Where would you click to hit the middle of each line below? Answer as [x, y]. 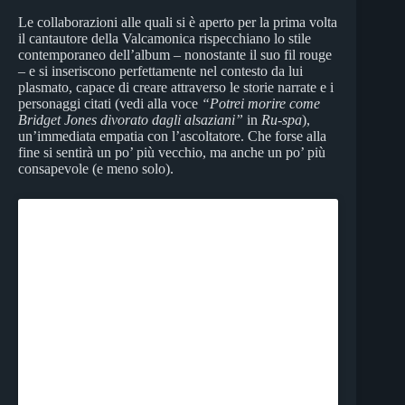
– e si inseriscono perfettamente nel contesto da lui [160, 71]
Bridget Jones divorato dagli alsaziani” [131, 119]
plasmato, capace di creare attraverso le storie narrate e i [176, 87]
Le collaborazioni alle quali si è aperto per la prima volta [178, 22]
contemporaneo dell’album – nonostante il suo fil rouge [175, 54]
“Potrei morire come [261, 103]
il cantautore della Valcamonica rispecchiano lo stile [165, 38]
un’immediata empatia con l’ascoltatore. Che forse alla [172, 136]
